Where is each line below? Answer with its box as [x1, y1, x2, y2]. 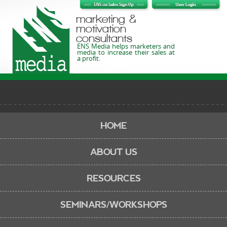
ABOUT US [90, 146, 137, 157]
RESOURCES [86, 173, 141, 183]
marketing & [76, 13, 136, 25]
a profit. [77, 54, 100, 63]
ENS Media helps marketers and [77, 42, 175, 51]
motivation [76, 22, 126, 34]
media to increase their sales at [77, 48, 175, 57]
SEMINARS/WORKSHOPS [60, 199, 167, 210]
